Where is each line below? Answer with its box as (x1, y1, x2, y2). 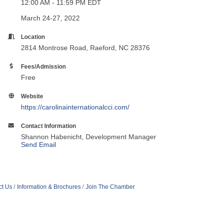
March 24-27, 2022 (21, 14, 80, 22)
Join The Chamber (85, 183, 135, 190)
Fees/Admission (21, 63, 66, 70)
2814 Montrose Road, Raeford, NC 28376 (21, 43, 150, 52)
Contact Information (21, 122, 76, 129)
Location (21, 33, 45, 40)
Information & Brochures (17, 183, 81, 190)
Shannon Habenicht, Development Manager (21, 132, 157, 141)
